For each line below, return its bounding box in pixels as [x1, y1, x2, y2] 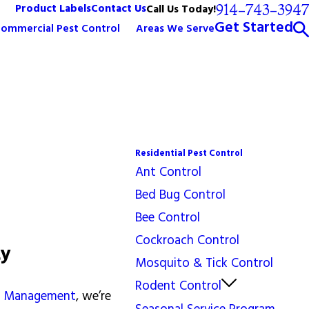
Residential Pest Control [135, 146, 243, 161]
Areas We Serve [135, 20, 215, 38]
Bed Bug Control [135, 185, 226, 206]
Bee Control [135, 208, 201, 228]
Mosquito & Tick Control [135, 253, 274, 274]
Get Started [214, 16, 293, 40]
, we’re [76, 286, 111, 308]
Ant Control [135, 162, 202, 183]
